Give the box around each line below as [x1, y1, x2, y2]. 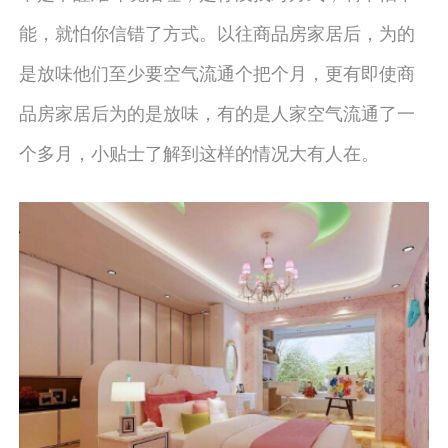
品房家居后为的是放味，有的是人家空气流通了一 [18, 98, 415, 125]
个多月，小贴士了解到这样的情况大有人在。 [18, 138, 379, 165]
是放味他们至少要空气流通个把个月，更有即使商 [18, 58, 415, 85]
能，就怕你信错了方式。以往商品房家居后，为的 [18, 18, 415, 45]
